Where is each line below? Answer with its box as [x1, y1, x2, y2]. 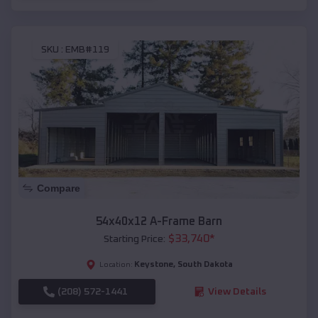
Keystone [133, 260, 173, 269]
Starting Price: [103, 234, 165, 244]
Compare [37, 182, 80, 194]
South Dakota [177, 260, 233, 269]
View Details [207, 286, 266, 297]
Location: [99, 261, 133, 268]
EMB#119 [65, 45, 109, 55]
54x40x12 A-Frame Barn [96, 215, 222, 227]
